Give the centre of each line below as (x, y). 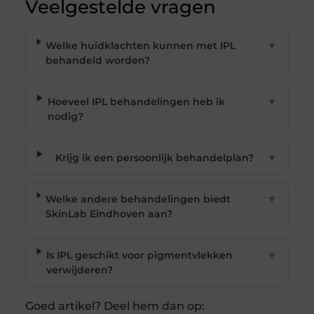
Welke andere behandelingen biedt (138, 199)
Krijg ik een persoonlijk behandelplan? (154, 158)
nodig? (65, 117)
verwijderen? (80, 270)
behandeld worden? (98, 61)
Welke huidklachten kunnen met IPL (141, 46)
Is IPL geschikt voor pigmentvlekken (140, 255)
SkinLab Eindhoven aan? (109, 214)
